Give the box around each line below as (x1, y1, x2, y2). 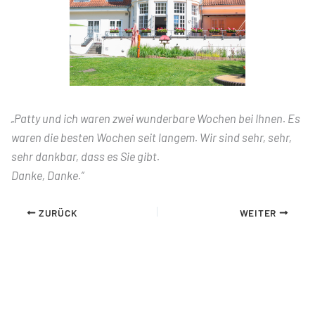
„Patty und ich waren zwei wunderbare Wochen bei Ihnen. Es (11, 111, 300, 125)
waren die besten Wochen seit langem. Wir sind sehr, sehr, (11, 130, 292, 144)
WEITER (239, 206, 279, 219)
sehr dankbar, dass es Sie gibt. (11, 149, 160, 163)
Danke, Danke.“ (11, 168, 84, 182)
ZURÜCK (36, 206, 77, 219)
